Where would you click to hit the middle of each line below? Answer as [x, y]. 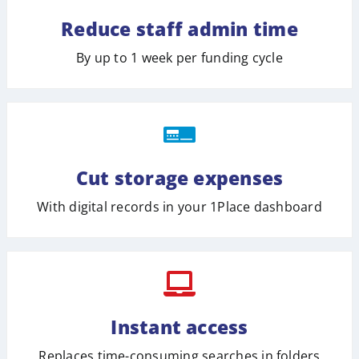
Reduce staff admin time [179, 28]
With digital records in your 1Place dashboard [179, 206]
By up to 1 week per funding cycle [179, 57]
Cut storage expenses [179, 177]
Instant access [179, 327]
